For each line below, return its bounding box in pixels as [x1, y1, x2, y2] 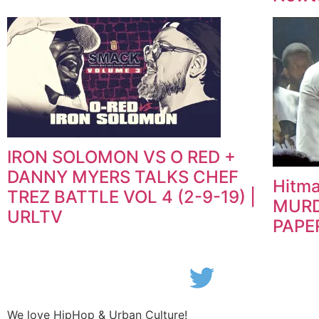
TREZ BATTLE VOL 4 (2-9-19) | [7, 186, 256, 207]
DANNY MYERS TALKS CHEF [7, 166, 239, 187]
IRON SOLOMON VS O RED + [7, 146, 236, 167]
